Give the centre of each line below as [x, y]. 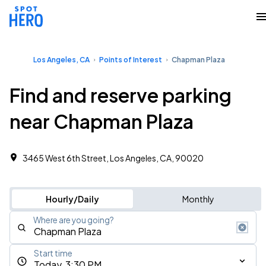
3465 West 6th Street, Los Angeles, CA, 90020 [113, 158]
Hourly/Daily [72, 199]
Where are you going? [74, 220]
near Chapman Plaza [102, 121]
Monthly [198, 199]
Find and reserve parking [121, 95]
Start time [53, 253]
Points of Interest [131, 60]
